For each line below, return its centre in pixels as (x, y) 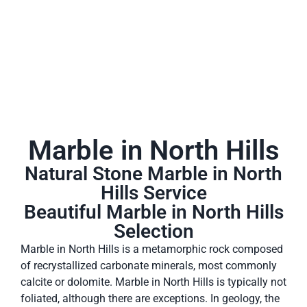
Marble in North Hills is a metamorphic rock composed (152, 249)
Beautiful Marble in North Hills (153, 212)
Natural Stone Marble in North (153, 173)
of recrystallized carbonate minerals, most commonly (149, 265)
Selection (153, 231)
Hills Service (153, 193)
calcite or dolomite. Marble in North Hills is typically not (153, 282)
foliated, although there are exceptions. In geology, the (150, 298)
